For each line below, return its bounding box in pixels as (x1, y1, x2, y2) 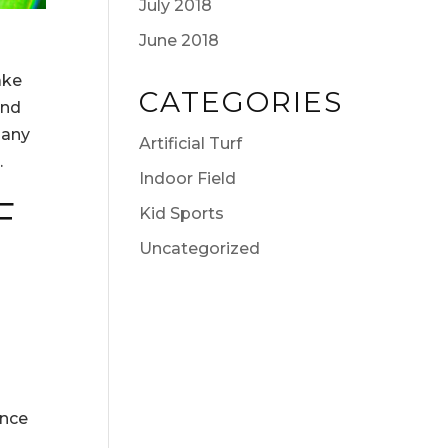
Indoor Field (138, 168, 236, 188)
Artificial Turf (138, 133, 242, 153)
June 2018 (138, 30, 219, 50)
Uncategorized (138, 238, 260, 258)
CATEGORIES (138, 84, 343, 119)
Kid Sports (138, 203, 224, 223)
